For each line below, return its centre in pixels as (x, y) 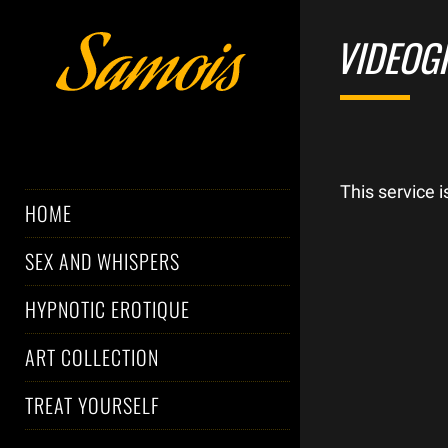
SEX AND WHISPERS (102, 261)
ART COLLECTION (92, 357)
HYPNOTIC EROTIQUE (107, 309)
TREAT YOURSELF (92, 405)
